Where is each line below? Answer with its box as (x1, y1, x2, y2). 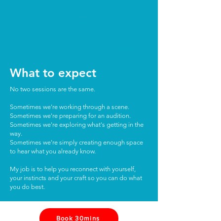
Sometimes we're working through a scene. (10, 103, 129, 110)
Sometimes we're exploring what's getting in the (10, 120, 144, 128)
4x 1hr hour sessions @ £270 (17, 17, 141, 29)
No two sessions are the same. (10, 85, 95, 93)
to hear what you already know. (10, 147, 96, 155)
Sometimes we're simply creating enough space (10, 138, 143, 146)
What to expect (10, 65, 96, 80)
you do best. (10, 183, 45, 190)
